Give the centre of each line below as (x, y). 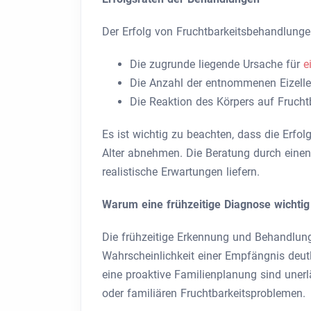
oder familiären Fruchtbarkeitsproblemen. (204, 293)
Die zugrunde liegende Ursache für (217, 64)
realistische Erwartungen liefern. (181, 172)
